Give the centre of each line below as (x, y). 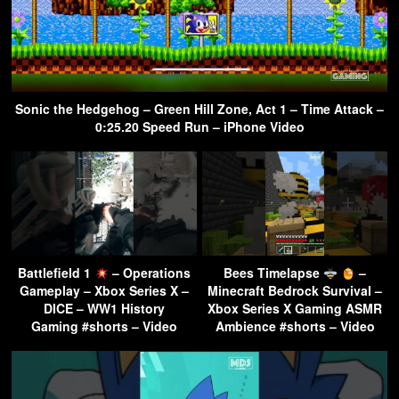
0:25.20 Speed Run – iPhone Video (199, 127)
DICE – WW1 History (104, 309)
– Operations (149, 273)
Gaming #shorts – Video (104, 326)
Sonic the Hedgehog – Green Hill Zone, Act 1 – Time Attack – (199, 109)
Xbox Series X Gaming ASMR (295, 309)
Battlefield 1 (57, 273)
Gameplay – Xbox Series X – (104, 291)
